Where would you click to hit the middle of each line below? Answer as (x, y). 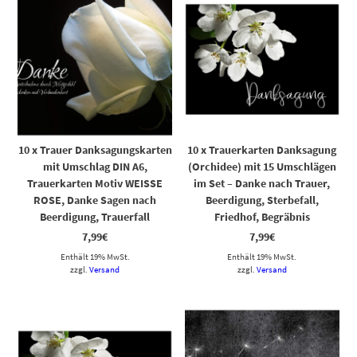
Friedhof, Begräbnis (262, 217)
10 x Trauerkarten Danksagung (262, 150)
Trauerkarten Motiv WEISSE (95, 184)
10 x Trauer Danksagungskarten (95, 150)
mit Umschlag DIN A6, (95, 167)
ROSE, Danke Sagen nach (95, 200)
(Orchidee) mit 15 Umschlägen (262, 167)
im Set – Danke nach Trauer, (262, 184)
